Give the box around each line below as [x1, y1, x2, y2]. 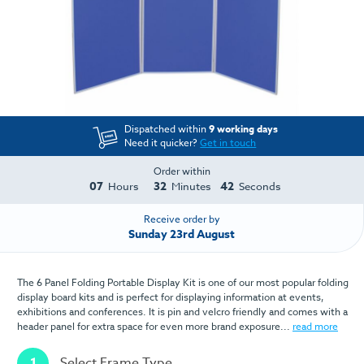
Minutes [171, 179, 211, 194]
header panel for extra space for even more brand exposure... [17, 318, 292, 333]
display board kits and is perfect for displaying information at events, [17, 289, 324, 304]
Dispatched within [124, 122, 210, 136]
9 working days [209, 122, 279, 136]
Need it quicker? [124, 136, 201, 150]
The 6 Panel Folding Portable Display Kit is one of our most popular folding [17, 275, 349, 289]
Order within [154, 164, 210, 179]
